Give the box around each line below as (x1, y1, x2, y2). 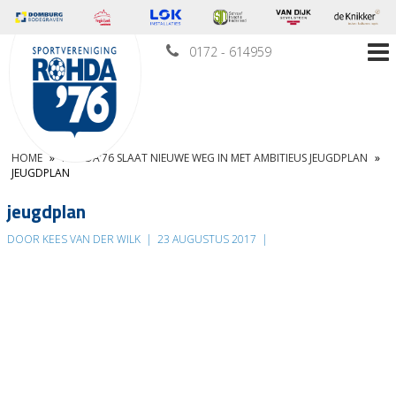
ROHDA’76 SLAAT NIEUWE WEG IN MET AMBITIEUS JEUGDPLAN (62, 150, 368, 166)
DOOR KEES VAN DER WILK (7, 232, 143, 247)
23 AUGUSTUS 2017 (155, 232, 259, 247)
